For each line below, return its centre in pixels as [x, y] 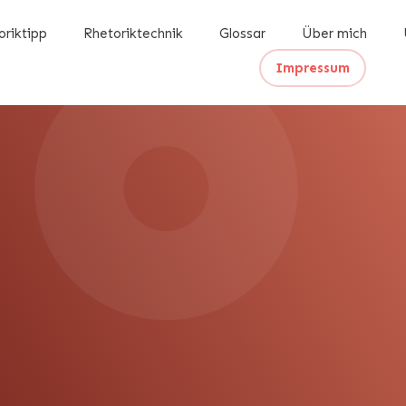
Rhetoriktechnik [133, 34]
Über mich [334, 34]
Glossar [242, 34]
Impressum [313, 68]
